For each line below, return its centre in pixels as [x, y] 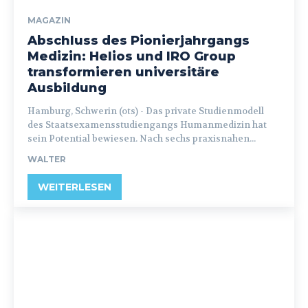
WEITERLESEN [75, 187]
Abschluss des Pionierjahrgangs [139, 41]
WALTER [47, 159]
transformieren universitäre [123, 72]
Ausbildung [67, 88]
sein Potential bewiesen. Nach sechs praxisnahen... [142, 139]
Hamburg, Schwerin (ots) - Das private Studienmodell [87, 111]
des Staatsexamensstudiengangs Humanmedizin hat [147, 125]
